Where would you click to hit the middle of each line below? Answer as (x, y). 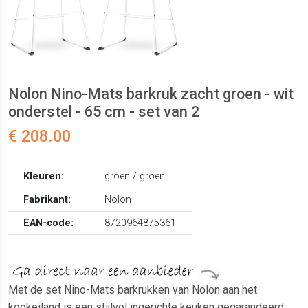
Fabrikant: (47, 200)
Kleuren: (44, 177)
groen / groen (135, 177)
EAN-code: (49, 223)
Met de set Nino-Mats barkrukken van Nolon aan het (133, 290)
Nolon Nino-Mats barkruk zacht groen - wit (151, 94)
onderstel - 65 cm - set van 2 (104, 112)
